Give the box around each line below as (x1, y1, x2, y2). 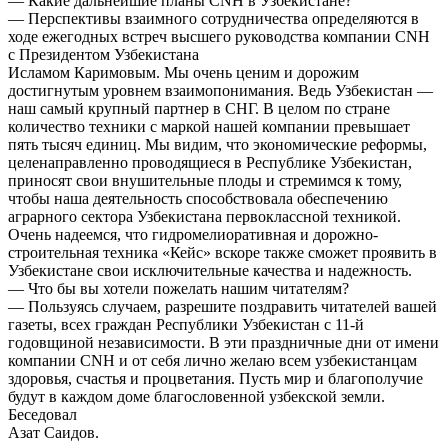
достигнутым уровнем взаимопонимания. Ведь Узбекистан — (8, 81, 433, 99)
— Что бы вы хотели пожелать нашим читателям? (8, 279, 349, 297)
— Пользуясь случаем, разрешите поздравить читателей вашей (8, 297, 437, 315)
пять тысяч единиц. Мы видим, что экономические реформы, (8, 135, 427, 153)
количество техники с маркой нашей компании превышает (8, 117, 410, 135)
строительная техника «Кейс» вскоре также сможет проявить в (8, 243, 437, 261)
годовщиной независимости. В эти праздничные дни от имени (8, 333, 439, 351)
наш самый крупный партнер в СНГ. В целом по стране (8, 99, 390, 117)
